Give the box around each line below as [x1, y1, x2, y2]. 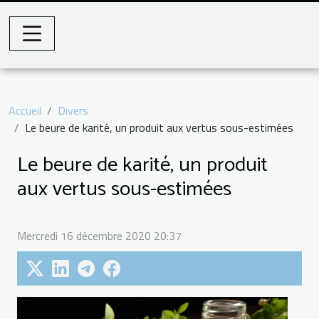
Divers [58, 102, 88, 119]
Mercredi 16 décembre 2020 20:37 [17, 226, 182, 244]
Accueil [9, 102, 41, 119]
